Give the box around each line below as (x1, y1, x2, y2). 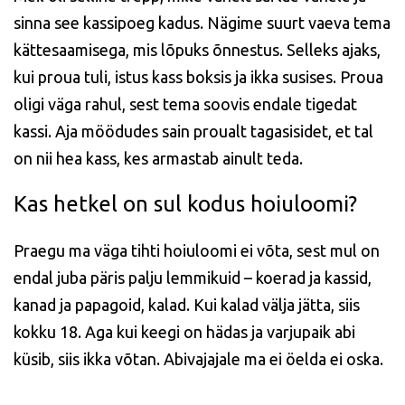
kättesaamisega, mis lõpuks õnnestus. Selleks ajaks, (14, 41, 381, 59)
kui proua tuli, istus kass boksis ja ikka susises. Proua (14, 68, 383, 86)
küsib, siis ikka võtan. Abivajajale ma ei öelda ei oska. (14, 350, 383, 368)
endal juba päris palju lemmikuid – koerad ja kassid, (14, 268, 372, 287)
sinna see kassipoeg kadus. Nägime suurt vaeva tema (14, 14, 391, 32)
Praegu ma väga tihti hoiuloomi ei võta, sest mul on (14, 241, 380, 259)
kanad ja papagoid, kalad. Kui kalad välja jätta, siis (14, 296, 360, 314)
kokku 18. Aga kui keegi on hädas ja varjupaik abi (14, 323, 355, 341)
